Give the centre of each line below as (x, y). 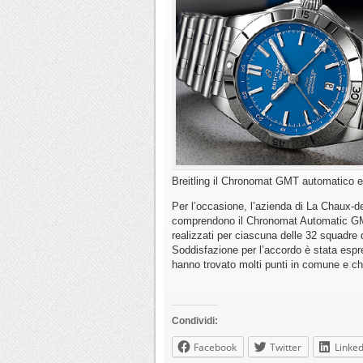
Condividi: (195, 321)
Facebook (215, 348)
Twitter (286, 348)
